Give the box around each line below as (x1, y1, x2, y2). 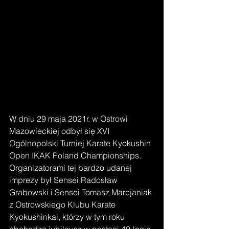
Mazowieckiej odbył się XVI (9, 125, 111, 136)
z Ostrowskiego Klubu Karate (9, 199, 118, 210)
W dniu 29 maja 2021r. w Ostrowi (9, 113, 130, 124)
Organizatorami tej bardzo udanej (9, 162, 134, 173)
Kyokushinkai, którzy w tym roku (9, 211, 127, 222)
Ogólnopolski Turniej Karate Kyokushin (9, 138, 153, 148)
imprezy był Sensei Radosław (9, 174, 120, 185)
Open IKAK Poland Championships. (9, 150, 143, 161)
